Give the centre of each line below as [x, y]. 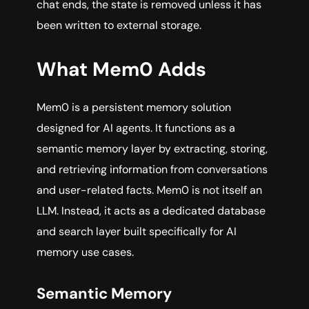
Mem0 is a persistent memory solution [134, 108]
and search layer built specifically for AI [137, 232]
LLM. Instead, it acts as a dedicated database [151, 211]
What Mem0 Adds [121, 70]
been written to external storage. [119, 26]
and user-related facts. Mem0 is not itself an [149, 190]
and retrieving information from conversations [152, 170]
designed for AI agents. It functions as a [136, 128]
